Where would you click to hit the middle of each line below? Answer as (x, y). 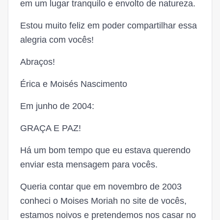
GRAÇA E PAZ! (51, 128)
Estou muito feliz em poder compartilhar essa (109, 26)
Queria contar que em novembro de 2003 (101, 187)
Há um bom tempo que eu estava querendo (105, 150)
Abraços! (38, 62)
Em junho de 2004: (57, 106)
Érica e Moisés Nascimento (74, 84)
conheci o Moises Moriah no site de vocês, (103, 201)
